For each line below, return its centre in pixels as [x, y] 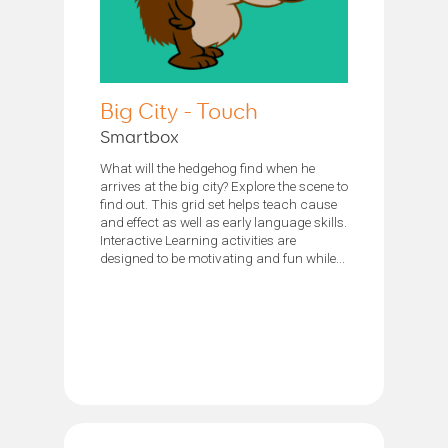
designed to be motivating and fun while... [222, 257]
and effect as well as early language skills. [223, 221]
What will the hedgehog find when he [207, 167]
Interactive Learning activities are [198, 239]
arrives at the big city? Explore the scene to [224, 185]
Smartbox [139, 137]
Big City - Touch [179, 112]
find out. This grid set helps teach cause [218, 203]
